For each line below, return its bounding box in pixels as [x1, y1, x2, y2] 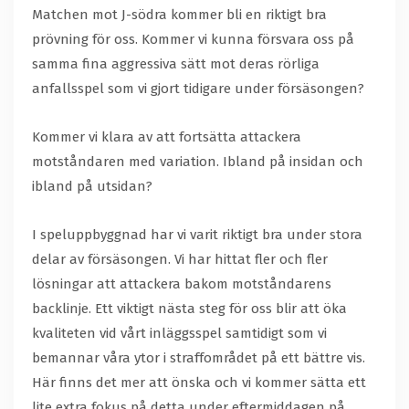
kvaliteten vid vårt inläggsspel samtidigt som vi [32, 325, 327, 342]
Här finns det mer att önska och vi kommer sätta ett [32, 374, 366, 392]
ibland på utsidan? [32, 178, 152, 195]
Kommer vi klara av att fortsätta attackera [32, 129, 301, 146]
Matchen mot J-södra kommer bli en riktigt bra [32, 6, 327, 24]
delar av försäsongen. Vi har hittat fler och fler [32, 251, 328, 268]
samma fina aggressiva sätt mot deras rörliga [32, 56, 320, 73]
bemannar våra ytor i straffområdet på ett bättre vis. [32, 350, 365, 367]
